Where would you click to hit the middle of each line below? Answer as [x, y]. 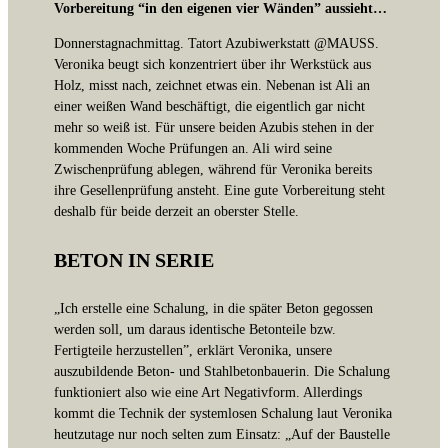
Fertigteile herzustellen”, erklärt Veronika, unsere [193, 350]
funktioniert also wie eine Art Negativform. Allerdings [208, 392]
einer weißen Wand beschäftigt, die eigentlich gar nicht [209, 106]
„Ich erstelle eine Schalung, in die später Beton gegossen [213, 308]
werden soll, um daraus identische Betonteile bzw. [195, 329]
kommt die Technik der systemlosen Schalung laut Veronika [223, 413]
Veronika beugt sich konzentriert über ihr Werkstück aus [212, 64]
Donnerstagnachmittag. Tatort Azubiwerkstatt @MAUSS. [216, 43]
